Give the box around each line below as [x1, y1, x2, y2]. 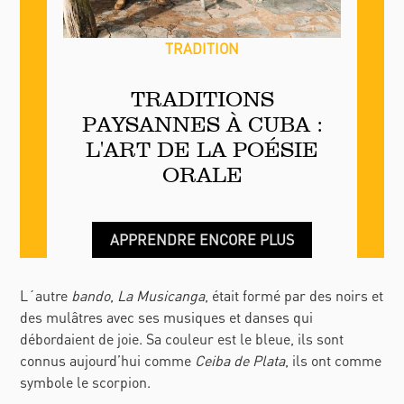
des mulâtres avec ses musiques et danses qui [20, 308, 314, 327]
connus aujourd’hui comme [20, 351, 196, 371]
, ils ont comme [285, 351, 382, 371]
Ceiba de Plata [195, 351, 286, 371]
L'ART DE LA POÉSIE [86, 136, 318, 163]
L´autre [20, 286, 72, 306]
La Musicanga [117, 286, 206, 306]
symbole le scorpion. [20, 372, 151, 392]
